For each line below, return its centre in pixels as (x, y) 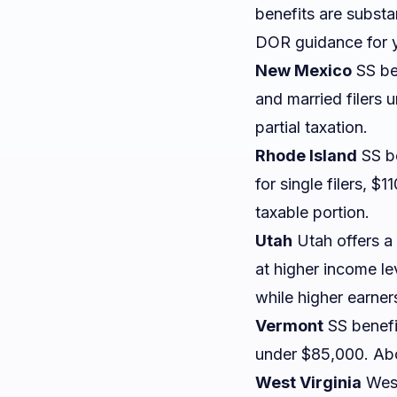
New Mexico (304, 70)
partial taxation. (311, 127)
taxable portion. (312, 212)
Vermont (289, 326)
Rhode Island (306, 156)
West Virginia (308, 382)
